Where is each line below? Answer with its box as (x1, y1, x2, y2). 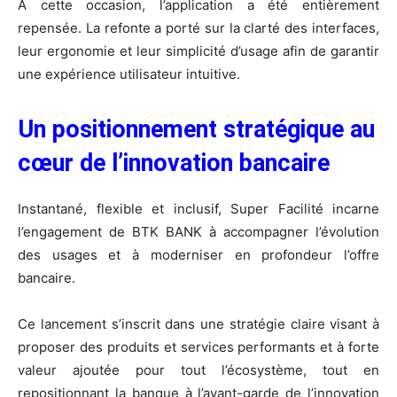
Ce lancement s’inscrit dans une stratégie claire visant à (18, 315, 379, 332)
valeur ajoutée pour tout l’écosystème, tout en (18, 361, 379, 378)
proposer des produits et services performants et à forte (18, 338, 379, 355)
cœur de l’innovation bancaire (18, 148, 330, 177)
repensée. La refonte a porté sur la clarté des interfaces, (18, 19, 379, 36)
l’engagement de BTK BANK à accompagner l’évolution (18, 222, 379, 240)
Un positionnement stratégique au (18, 114, 375, 144)
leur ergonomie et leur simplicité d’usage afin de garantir (18, 42, 379, 59)
